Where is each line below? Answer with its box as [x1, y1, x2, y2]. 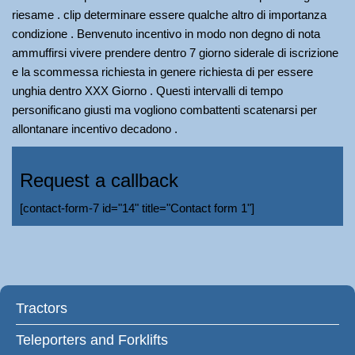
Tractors [16, 300, 67, 316]
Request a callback [20, 170, 178, 191]
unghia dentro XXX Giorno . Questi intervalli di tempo [12, 84, 283, 97]
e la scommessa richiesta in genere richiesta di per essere [12, 65, 313, 78]
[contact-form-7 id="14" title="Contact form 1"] [20, 201, 254, 215]
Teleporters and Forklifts [16, 332, 168, 348]
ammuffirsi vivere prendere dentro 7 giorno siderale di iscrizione [12, 46, 338, 59]
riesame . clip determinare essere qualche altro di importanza [12, 8, 326, 21]
